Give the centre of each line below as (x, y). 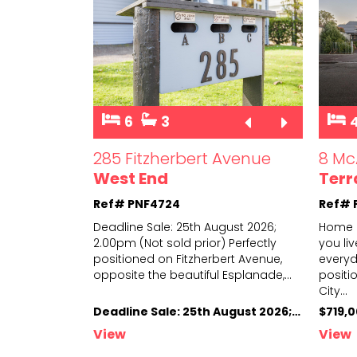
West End (131, 179)
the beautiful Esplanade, (215, 275)
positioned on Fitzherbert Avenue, (188, 259)
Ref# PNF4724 (137, 204)
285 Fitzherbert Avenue (182, 159)
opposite (119, 275)
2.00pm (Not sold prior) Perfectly (185, 243)
